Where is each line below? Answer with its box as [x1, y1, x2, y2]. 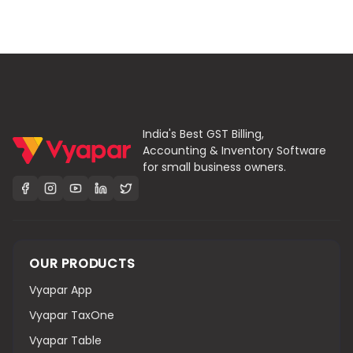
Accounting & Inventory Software [143, 142, 326, 158]
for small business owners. [143, 158, 286, 175]
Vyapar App [29, 281, 92, 298]
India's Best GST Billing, [143, 125, 264, 142]
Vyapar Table [29, 332, 102, 348]
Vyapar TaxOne [29, 307, 114, 323]
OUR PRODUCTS [29, 254, 136, 273]
